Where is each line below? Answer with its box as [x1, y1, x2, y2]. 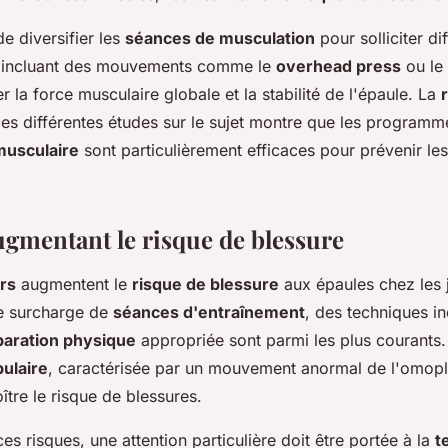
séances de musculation [125, 27, 315, 48]
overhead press [276, 55, 401, 76]
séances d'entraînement [113, 301, 305, 322]
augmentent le [16, 273, 132, 294]
